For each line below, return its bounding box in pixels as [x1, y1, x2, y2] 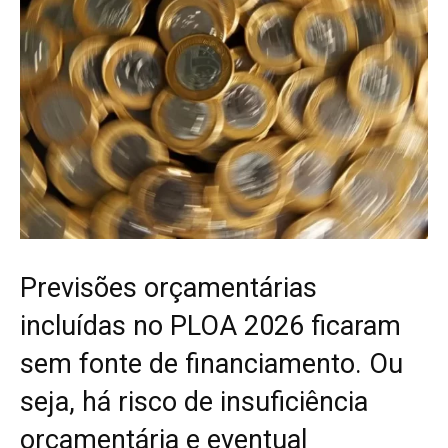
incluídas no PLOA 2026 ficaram [20, 309, 401, 342]
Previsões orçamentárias [20, 271, 317, 304]
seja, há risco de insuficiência [20, 385, 368, 418]
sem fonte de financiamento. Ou [20, 347, 403, 380]
